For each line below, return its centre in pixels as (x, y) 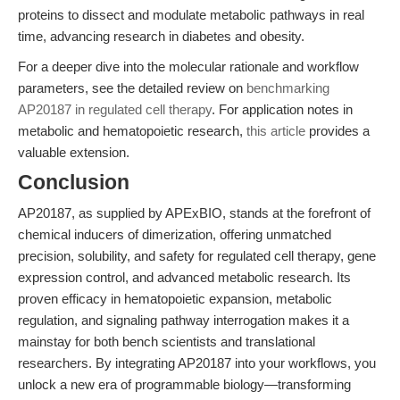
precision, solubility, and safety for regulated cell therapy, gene (197, 256)
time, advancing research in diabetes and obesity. (161, 36)
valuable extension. (74, 152)
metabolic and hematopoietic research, (132, 131)
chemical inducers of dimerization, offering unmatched (175, 234)
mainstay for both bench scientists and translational (167, 342)
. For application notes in (282, 109)
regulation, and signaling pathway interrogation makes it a (183, 320)
